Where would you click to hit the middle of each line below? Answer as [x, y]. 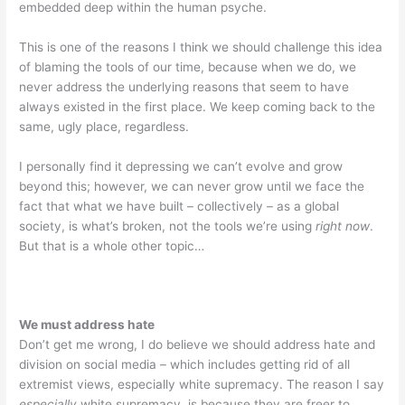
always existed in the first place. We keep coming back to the [198, 106]
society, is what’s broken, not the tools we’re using [168, 226]
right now [343, 226]
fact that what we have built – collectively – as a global [179, 206]
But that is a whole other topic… [112, 245]
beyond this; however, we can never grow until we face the [192, 186]
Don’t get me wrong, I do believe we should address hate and [198, 345]
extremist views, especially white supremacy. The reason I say [202, 385]
